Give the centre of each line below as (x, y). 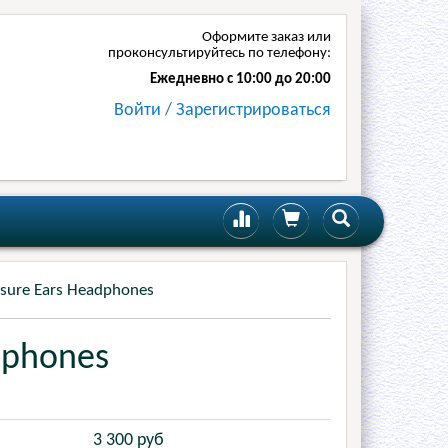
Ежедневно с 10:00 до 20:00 (240, 79)
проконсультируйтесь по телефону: (219, 53)
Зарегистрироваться (253, 110)
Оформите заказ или (266, 37)
